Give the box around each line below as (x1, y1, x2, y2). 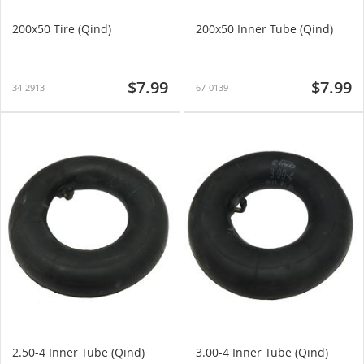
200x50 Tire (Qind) (12, 21, 111, 37)
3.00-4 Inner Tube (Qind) (196, 344, 328, 360)
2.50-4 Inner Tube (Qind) (12, 344, 145, 360)
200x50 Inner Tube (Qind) (196, 21, 333, 37)
